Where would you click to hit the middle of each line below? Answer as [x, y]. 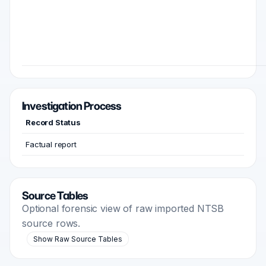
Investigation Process [72, 106]
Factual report [51, 144]
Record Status [53, 122]
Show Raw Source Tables [78, 239]
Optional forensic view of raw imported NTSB [123, 208]
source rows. [51, 223]
